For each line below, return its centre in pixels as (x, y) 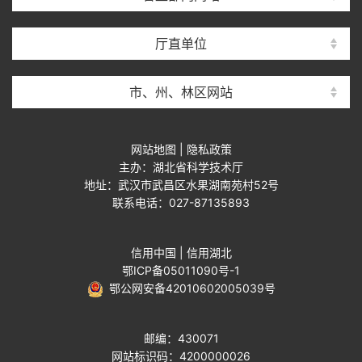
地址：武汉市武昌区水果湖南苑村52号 (181, 185)
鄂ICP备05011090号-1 (181, 270)
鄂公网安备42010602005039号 (189, 288)
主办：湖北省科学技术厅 (181, 167)
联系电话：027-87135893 (181, 202)
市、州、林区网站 (181, 92)
